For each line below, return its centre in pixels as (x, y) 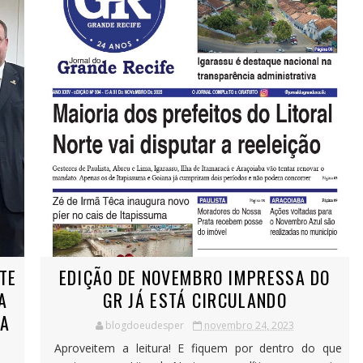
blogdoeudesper (144, 326)
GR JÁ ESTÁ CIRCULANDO (194, 300)
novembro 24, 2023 (249, 326)
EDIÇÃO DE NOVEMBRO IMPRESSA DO (194, 278)
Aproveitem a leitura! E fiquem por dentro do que (194, 348)
